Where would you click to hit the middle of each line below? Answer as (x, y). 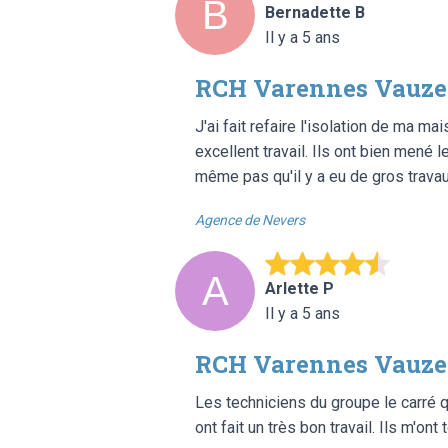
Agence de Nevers (250, 219)
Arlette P (299, 288)
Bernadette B (315, 12)
